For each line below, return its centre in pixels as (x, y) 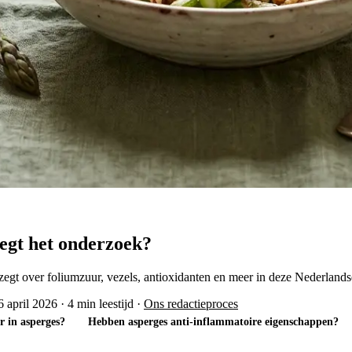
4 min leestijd (101, 303)
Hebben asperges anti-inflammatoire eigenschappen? (213, 322)
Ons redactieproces (191, 303)
